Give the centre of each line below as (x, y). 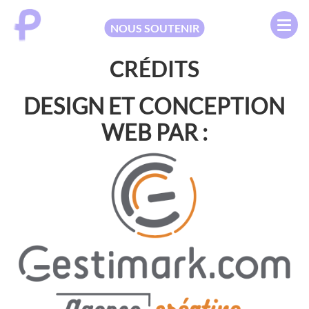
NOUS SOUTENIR (154, 28)
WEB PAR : (154, 132)
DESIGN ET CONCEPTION (154, 106)
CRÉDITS (154, 69)
